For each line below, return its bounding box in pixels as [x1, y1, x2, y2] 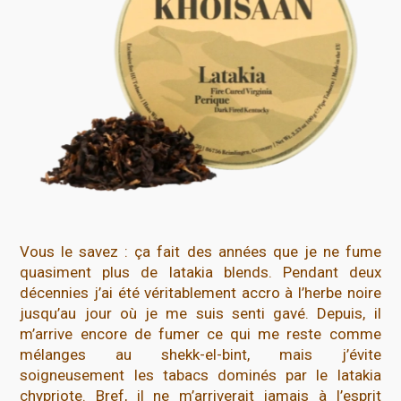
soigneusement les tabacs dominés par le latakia [20, 365, 381, 384]
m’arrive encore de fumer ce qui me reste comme [20, 324, 381, 343]
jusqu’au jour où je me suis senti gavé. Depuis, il [20, 303, 381, 322]
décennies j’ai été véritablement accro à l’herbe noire [20, 283, 381, 302]
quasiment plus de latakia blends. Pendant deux [20, 262, 381, 281]
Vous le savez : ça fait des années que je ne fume [20, 242, 381, 260]
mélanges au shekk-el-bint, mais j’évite [20, 345, 381, 363]
